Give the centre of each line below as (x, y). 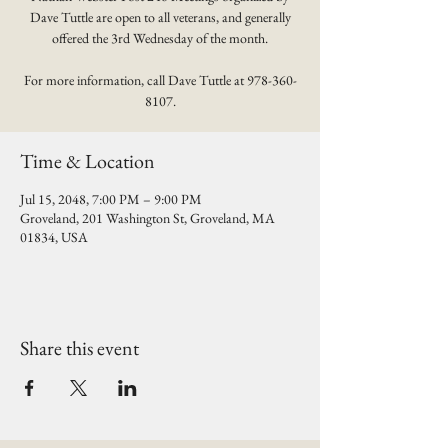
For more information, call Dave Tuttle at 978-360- (160, 80)
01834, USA (54, 237)
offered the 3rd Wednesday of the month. (160, 38)
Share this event (79, 348)
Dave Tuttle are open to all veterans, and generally (160, 17)
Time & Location (87, 161)
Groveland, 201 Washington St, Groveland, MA (147, 218)
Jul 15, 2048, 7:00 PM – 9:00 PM (111, 199)
